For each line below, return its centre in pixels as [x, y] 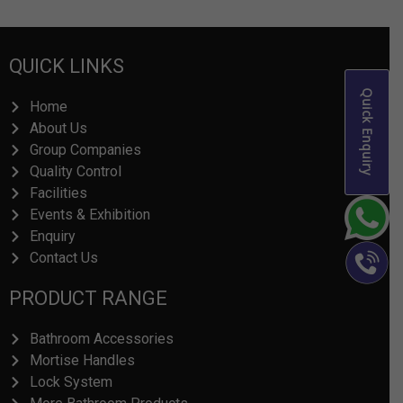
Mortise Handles [82, 360]
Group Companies [85, 149]
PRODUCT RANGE [88, 298]
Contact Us [63, 257]
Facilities [58, 193]
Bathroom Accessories [101, 338]
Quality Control [75, 171]
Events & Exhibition [90, 214]
